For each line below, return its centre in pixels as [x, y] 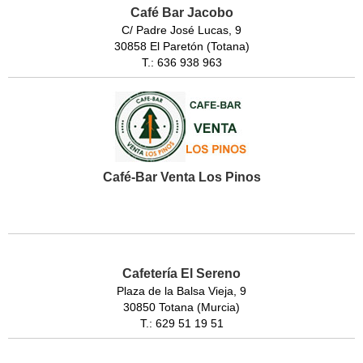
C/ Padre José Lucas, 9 [181, 30]
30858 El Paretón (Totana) [181, 47]
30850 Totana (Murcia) [181, 307]
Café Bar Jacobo [181, 13]
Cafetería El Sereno [181, 274]
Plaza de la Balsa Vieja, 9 [181, 291]
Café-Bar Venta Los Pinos [181, 177]
